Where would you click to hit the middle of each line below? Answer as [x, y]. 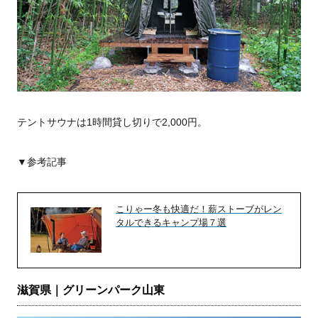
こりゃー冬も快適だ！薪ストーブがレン [199, 209]
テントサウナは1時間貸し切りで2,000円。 [112, 122]
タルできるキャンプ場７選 [171, 223]
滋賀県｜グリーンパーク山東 [91, 290]
